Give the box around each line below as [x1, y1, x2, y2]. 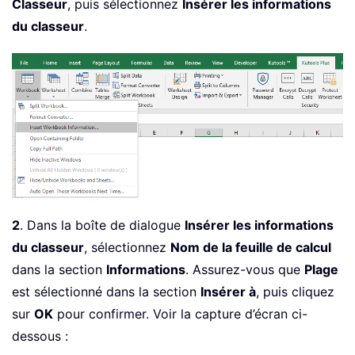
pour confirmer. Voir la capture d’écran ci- [53, 305, 307, 322]
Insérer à [200, 283, 256, 300]
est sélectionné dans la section [12, 283, 200, 300]
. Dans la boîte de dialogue [20, 216, 185, 233]
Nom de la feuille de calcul [170, 239, 331, 255]
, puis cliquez [256, 283, 334, 300]
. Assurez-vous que [185, 261, 304, 277]
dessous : [12, 327, 68, 344]
